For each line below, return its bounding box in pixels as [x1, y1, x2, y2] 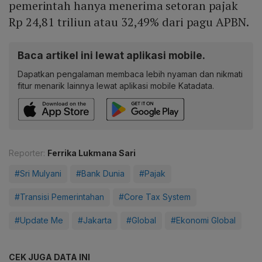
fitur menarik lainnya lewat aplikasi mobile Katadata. [18, 81, 214, 91]
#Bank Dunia [76, 168, 125, 179]
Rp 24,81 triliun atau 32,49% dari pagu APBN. [9, 14, 251, 30]
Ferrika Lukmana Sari [47, 148, 136, 158]
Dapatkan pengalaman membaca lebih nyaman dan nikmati [18, 69, 243, 80]
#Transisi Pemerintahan [15, 192, 104, 202]
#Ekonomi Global [171, 215, 236, 226]
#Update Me [15, 215, 63, 226]
